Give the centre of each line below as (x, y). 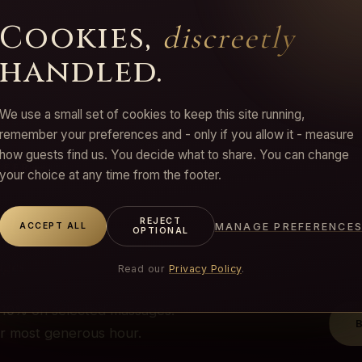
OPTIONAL (161, 231)
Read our (141, 269)
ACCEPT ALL (53, 226)
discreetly (229, 38)
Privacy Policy (205, 269)
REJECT (161, 221)
